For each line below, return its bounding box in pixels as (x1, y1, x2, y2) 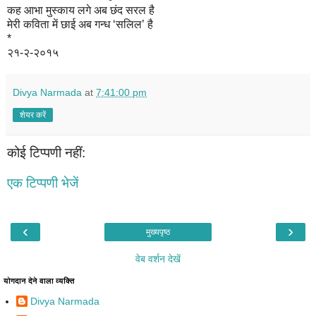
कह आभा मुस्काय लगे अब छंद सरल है (7, 4, 154, 16)
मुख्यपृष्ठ (146, 226, 170, 237)
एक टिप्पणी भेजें (7, 176, 78, 191)
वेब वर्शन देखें (135, 253, 181, 265)
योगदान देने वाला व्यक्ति (4, 276, 75, 285)
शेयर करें (20, 109, 46, 120)
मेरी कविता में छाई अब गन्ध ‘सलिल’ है (7, 18, 153, 30)
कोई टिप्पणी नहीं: (7, 145, 85, 160)
